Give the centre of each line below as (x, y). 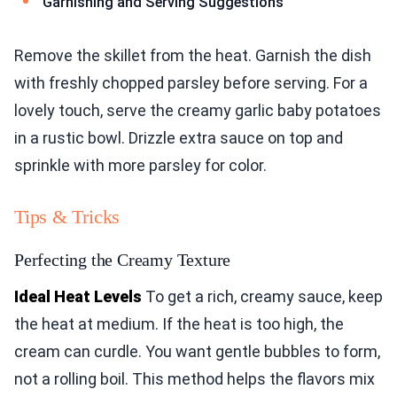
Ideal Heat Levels (78, 296)
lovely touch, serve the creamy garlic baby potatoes (198, 110)
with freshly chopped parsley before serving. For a (191, 82)
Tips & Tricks (67, 216)
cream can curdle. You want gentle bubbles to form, (197, 351)
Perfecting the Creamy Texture (123, 259)
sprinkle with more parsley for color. (140, 165)
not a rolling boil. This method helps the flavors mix (195, 378)
